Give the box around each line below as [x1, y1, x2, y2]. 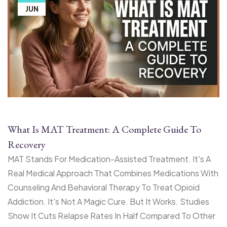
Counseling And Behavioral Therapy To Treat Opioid [8, 181, 200, 193]
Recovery [8, 137, 48, 151]
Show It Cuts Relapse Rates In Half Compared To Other [8, 210, 215, 221]
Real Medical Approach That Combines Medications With [8, 167, 218, 178]
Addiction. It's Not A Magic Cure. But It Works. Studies [8, 196, 209, 207]
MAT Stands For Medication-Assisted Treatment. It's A [8, 153, 211, 164]
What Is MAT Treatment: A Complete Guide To [8, 122, 201, 136]
